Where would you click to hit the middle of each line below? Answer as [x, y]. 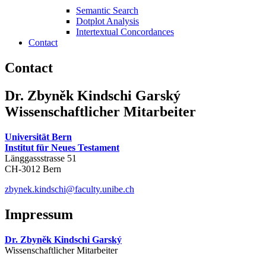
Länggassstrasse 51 [41, 158]
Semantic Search [107, 10]
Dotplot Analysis [107, 21]
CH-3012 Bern [33, 169]
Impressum [39, 214]
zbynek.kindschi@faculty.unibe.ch [69, 189]
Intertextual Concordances [125, 32]
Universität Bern [38, 137]
